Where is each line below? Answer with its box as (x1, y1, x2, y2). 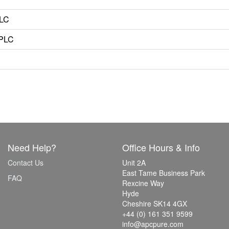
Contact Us (8, 157, 43, 168)
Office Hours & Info (122, 140, 200, 154)
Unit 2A (122, 157, 146, 168)
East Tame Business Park (122, 167, 205, 178)
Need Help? (8, 140, 56, 154)
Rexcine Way (122, 177, 164, 188)
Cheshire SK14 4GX (122, 198, 187, 209)
